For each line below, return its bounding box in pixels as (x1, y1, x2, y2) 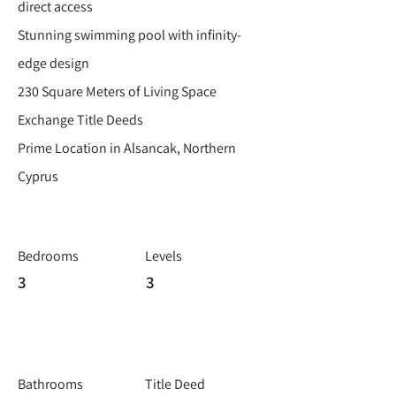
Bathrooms (18, 375, 83, 393)
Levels (145, 247, 182, 265)
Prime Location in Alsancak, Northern (18, 139, 236, 157)
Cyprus (18, 167, 58, 186)
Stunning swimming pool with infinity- (18, 26, 241, 44)
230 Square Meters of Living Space (18, 82, 217, 101)
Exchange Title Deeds (18, 110, 143, 129)
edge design (18, 54, 89, 72)
